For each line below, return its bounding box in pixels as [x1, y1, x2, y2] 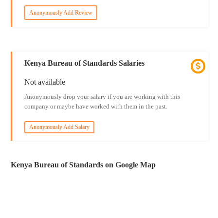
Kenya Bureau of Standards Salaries [24, 59, 145, 67]
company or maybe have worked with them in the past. [24, 103, 167, 110]
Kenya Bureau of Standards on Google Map [11, 161, 156, 169]
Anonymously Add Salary [29, 124, 90, 130]
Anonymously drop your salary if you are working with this [24, 93, 180, 100]
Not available [24, 78, 65, 86]
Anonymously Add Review [29, 9, 92, 16]
